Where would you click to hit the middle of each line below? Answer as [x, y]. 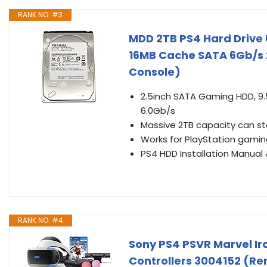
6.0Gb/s [158, 111]
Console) [155, 72]
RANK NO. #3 [40, 15]
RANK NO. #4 [41, 220]
